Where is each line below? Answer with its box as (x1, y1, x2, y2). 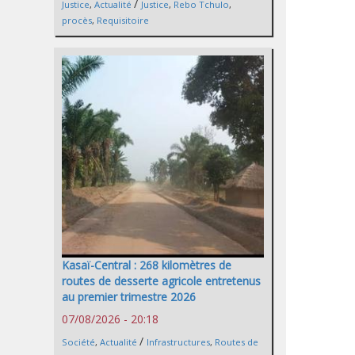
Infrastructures (147, 336, 210, 349)
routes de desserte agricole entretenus (62, 273, 261, 289)
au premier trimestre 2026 (62, 289, 196, 305)
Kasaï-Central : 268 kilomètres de (62, 258, 231, 273)
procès (62, 13, 92, 26)
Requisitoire (97, 13, 149, 26)
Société (62, 336, 95, 349)
